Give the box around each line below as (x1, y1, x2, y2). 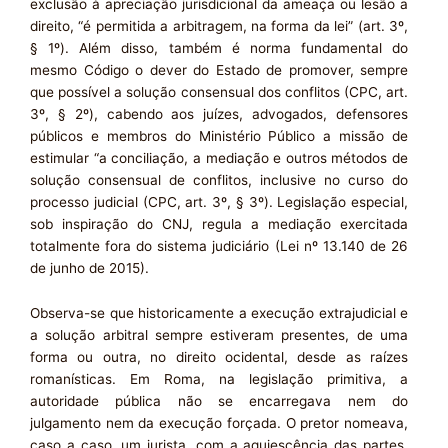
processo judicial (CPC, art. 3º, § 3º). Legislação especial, (30, 193, 408, 210)
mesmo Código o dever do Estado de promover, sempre (30, 61, 408, 78)
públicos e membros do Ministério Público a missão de (30, 127, 408, 144)
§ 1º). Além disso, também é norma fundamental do (30, 39, 408, 56)
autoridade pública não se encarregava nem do (30, 393, 408, 410)
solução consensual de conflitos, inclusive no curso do (30, 171, 408, 188)
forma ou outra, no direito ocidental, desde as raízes (30, 349, 408, 366)
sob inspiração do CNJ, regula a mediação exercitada (30, 215, 408, 232)
